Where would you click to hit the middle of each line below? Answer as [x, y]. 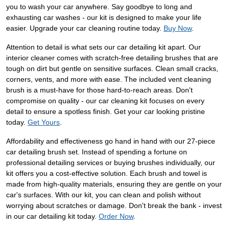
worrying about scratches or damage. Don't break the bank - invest [114, 206]
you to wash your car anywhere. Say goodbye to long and [99, 7]
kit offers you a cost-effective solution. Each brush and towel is [107, 174]
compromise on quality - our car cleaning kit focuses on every [105, 101]
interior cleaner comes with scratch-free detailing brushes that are [112, 58]
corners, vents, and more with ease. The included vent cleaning [109, 79]
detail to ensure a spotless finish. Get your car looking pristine [106, 112]
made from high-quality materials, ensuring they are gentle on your [114, 184]
